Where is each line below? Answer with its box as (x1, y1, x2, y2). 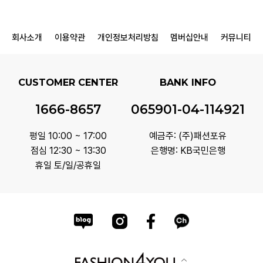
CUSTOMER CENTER (18, 76, 118, 88)
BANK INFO (160, 76, 216, 88)
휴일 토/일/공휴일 (35, 159, 101, 171)
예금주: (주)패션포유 (149, 130, 227, 141)
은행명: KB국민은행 (150, 144, 225, 156)
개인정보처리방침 (97, 32, 159, 43)
